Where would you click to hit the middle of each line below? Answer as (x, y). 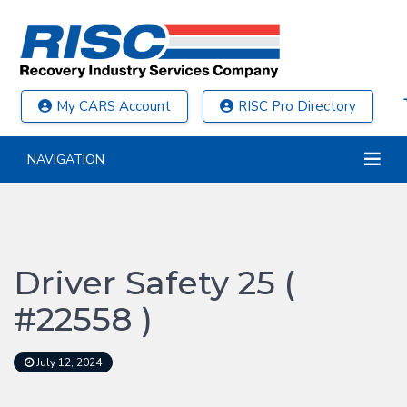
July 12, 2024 (68, 362)
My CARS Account (114, 106)
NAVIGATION (66, 159)
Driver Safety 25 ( (154, 283)
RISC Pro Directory (297, 106)
